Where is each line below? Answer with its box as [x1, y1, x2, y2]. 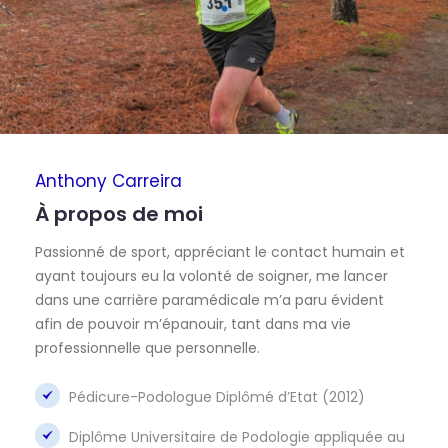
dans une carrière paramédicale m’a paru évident [35, 289, 384, 310]
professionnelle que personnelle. [35, 337, 260, 358]
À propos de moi [35, 199, 203, 228]
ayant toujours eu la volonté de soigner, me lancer [35, 265, 388, 286]
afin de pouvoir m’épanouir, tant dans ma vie [35, 313, 351, 334]
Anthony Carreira [35, 168, 182, 193]
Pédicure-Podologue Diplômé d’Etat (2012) [69, 386, 365, 407]
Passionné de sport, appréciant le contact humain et [35, 241, 405, 262]
